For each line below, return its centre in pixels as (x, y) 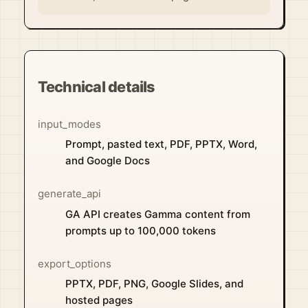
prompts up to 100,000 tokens (140, 230)
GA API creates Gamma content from (157, 214)
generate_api (69, 194)
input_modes (69, 124)
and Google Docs (107, 161)
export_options (74, 263)
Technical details (96, 86)
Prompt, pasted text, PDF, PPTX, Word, (161, 144)
